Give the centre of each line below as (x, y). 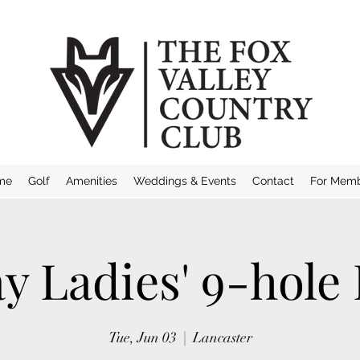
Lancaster (222, 337)
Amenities (91, 181)
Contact (273, 181)
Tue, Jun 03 (142, 337)
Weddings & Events (184, 181)
